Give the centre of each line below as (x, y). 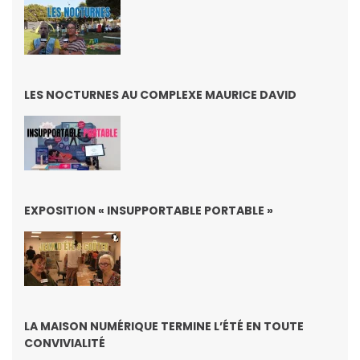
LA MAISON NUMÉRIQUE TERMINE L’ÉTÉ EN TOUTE (164, 326)
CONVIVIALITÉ (65, 343)
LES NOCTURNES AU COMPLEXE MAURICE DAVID (160, 94)
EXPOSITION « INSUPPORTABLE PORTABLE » (149, 210)
